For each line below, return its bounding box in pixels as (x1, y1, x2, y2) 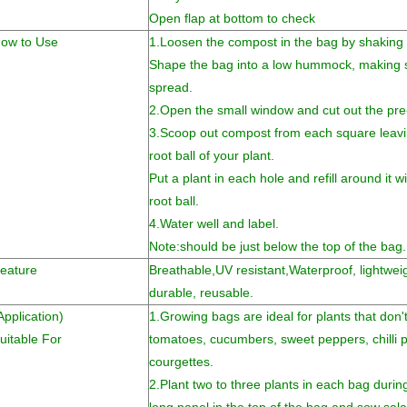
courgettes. (149, 354, 213, 369)
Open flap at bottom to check (149, 11, 315, 25)
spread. (149, 80, 193, 94)
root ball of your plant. (149, 148, 274, 163)
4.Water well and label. (149, 216, 279, 231)
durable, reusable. (149, 285, 253, 300)
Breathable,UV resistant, (149, 263, 289, 277)
